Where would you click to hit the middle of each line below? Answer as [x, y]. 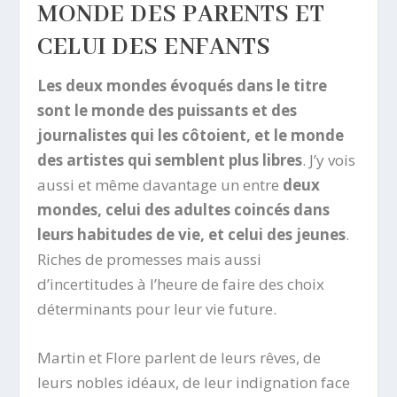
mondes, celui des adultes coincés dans [184, 209]
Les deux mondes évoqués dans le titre [183, 85]
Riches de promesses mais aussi [150, 259]
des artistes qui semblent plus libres [170, 160]
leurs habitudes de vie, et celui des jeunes [192, 234]
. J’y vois [329, 160]
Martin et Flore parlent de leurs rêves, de [179, 358]
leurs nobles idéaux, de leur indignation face [194, 383]
